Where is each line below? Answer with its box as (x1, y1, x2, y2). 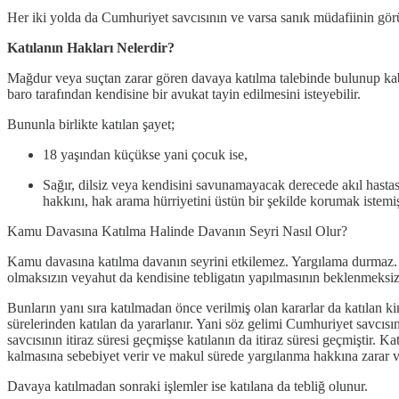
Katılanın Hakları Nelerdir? (7, 40, 175, 56)
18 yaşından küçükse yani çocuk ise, (43, 147, 248, 163)
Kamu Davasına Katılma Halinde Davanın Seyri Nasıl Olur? (7, 224, 347, 240)
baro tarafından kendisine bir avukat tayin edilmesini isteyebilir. (7, 86, 361, 102)
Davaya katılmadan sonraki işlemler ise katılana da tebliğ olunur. (7, 379, 368, 395)
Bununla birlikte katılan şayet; (7, 117, 175, 133)
